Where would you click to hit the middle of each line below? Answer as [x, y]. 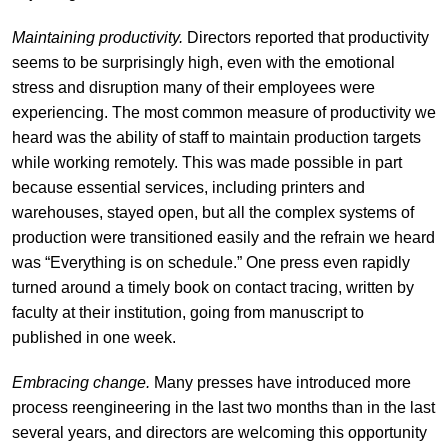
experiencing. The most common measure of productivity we [223, 112]
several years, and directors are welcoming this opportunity [219, 432]
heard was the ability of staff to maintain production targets [216, 137]
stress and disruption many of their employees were [193, 87]
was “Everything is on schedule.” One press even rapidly [210, 262]
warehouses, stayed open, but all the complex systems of [212, 212]
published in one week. [95, 337]
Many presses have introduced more [282, 382]
